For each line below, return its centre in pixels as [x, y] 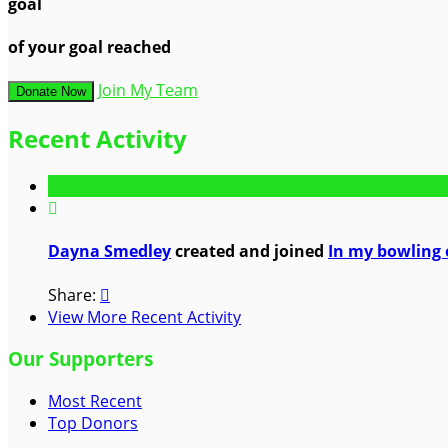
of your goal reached [89, 46]
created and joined [249, 251]
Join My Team [148, 90]
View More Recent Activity [144, 316]
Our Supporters [80, 359]
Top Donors [93, 422]
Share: [74, 294]
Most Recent [95, 400]
